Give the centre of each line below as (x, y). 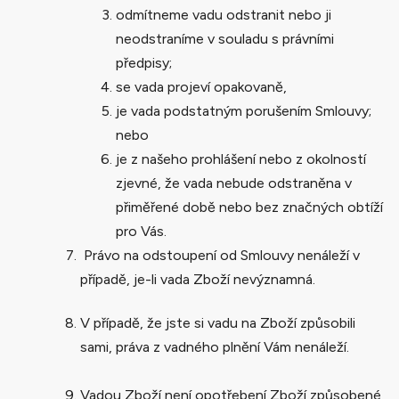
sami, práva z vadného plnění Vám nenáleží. (215, 346)
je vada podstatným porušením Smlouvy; (244, 110)
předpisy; (144, 62)
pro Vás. (141, 231)
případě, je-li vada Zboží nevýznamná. (198, 279)
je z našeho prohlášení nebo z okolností (241, 159)
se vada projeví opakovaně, (201, 86)
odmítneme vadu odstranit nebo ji (224, 14)
